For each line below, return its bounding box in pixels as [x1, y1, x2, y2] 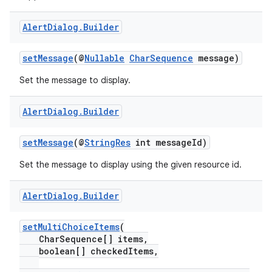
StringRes [84, 137, 131, 148]
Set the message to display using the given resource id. [19, 159, 242, 170]
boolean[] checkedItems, [19, 245, 158, 257]
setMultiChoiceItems [22, 221, 120, 233]
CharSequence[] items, [19, 233, 148, 245]
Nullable [84, 52, 124, 64]
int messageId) [131, 137, 207, 148]
